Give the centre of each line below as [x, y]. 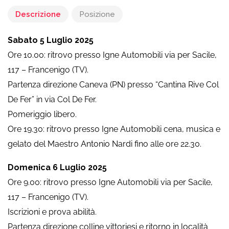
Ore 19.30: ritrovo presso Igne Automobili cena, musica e [114, 129]
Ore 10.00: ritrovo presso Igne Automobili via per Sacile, [112, 55]
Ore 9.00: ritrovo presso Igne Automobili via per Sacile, [110, 182]
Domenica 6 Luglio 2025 [57, 167]
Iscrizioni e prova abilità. [52, 212]
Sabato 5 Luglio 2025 [51, 40]
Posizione [97, 14]
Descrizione [38, 14]
